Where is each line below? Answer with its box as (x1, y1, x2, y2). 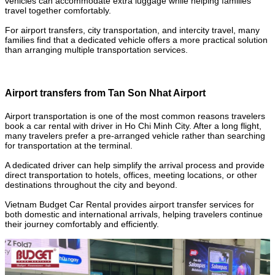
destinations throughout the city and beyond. (5, 180, 177, 190)
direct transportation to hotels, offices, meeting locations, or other (5, 170, 257, 180)
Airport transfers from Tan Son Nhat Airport (5, 88, 206, 99)
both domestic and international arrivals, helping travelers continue (5, 209, 263, 219)
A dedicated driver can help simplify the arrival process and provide (5, 160, 265, 170)
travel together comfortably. (5, 6, 111, 16)
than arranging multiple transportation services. (5, 45, 188, 55)
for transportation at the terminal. (5, 141, 133, 150)
